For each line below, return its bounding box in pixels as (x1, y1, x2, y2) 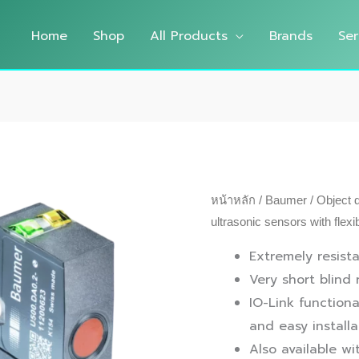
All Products (150, 26, 228, 46)
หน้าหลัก (211, 194, 256, 208)
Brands (269, 26, 313, 46)
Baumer (265, 194, 308, 208)
